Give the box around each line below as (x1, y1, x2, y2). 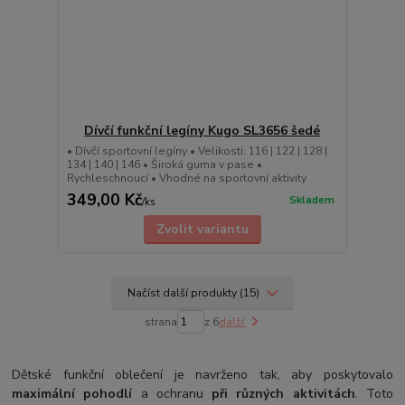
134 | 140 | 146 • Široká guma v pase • (66, 157, 262, 173)
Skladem (288, 193, 334, 208)
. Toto (354, 385, 393, 403)
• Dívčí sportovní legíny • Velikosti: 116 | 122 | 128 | (66, 144, 327, 159)
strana (144, 315, 177, 330)
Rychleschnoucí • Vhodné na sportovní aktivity (66, 171, 306, 186)
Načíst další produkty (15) (127, 285, 263, 300)
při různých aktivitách (212, 385, 355, 403)
